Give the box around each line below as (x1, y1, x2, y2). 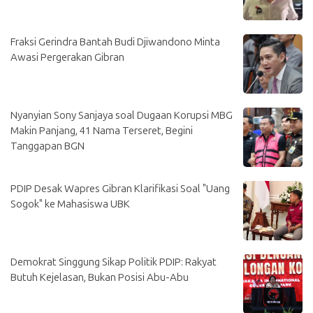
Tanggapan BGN (10, 140, 85, 152)
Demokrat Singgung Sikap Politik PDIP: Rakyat (10, 256, 217, 268)
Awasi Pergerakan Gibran (10, 51, 124, 64)
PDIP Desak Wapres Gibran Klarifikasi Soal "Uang (10, 182, 230, 195)
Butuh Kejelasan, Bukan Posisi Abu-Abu (10, 271, 189, 284)
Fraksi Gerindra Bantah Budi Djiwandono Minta (10, 36, 220, 48)
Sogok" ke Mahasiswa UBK (10, 198, 130, 210)
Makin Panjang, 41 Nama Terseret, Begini (10, 124, 193, 137)
